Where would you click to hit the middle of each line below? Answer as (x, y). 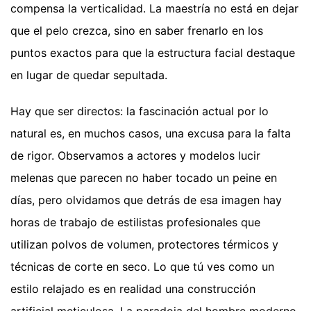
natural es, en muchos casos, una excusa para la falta (151, 134)
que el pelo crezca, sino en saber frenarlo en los (137, 31)
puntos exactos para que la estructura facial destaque (153, 53)
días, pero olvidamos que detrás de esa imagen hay (146, 200)
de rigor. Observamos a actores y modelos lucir (135, 156)
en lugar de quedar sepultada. (89, 75)
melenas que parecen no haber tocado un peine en (144, 178)
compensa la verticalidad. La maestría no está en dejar (154, 9)
